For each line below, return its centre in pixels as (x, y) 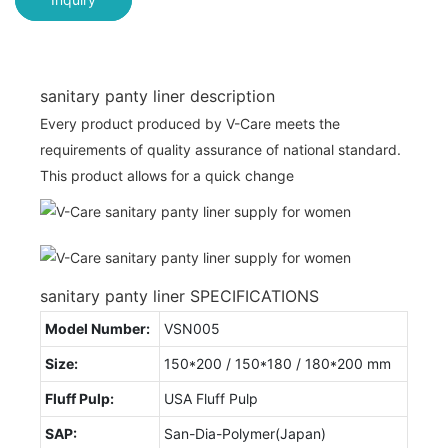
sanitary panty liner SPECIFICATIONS (179, 295)
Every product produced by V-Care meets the (190, 123)
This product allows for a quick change (167, 175)
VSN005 (192, 328)
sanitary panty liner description (157, 95)
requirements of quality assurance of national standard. (220, 149)
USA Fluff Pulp (211, 398)
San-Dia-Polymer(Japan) (245, 433)
